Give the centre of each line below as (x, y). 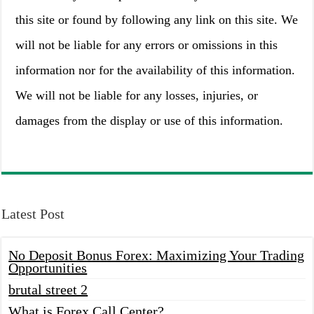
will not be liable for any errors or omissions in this (147, 45)
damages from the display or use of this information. (150, 121)
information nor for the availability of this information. (156, 70)
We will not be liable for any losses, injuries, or (137, 95)
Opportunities (48, 268)
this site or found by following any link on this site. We (157, 20)
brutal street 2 (48, 289)
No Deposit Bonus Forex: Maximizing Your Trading (157, 255)
